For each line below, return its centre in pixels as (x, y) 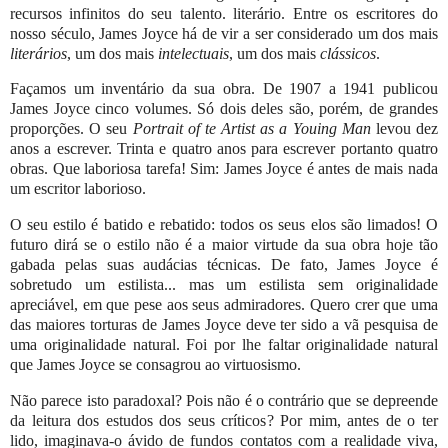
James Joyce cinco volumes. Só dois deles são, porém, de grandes (224, 109)
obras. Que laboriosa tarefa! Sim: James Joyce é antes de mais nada (224, 169)
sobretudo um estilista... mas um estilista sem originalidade (224, 285)
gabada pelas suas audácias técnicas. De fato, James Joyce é (224, 265)
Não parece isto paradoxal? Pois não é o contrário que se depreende (224, 401)
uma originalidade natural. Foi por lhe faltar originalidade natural (224, 345)
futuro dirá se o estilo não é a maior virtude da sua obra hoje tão (224, 245)
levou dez (404, 129)
